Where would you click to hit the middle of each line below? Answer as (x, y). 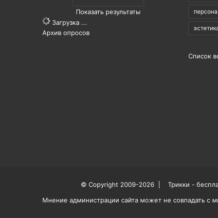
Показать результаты (108, 12)
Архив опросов (66, 33)
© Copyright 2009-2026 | (122, 184)
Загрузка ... (69, 22)
